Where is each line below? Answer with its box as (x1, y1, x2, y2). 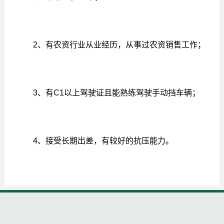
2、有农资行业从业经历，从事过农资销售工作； (12, 40, 205, 49)
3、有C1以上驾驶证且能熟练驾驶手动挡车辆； (12, 88, 200, 97)
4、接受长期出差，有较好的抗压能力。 (12, 136, 173, 145)
